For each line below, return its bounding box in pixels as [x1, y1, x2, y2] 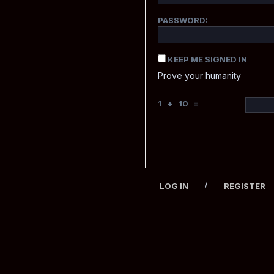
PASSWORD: [158, 15, 208, 26]
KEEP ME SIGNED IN [168, 54, 247, 65]
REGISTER [224, 181, 265, 191]
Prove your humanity [158, 70, 241, 81]
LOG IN [160, 181, 188, 191]
